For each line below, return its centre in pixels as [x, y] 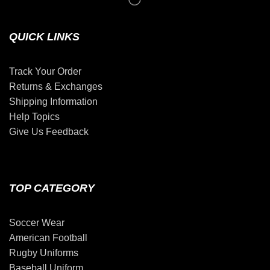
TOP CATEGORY [52, 188]
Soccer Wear [37, 222]
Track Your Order [45, 72]
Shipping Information [53, 102]
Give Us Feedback [49, 132]
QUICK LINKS [44, 37]
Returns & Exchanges [56, 87]
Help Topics [34, 117]
